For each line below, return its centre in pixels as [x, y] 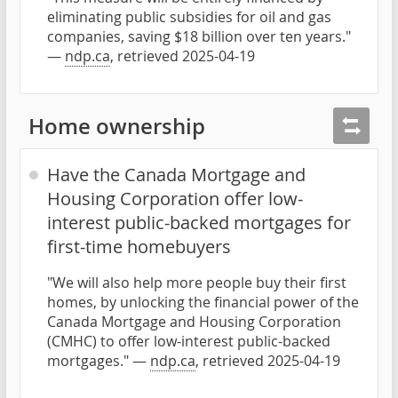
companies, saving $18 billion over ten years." [199, 37]
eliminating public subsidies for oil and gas [189, 17]
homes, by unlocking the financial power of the [203, 302]
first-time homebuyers [139, 247]
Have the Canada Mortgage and [176, 175]
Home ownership [117, 126]
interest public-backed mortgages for [199, 223]
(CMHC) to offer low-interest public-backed [189, 342]
